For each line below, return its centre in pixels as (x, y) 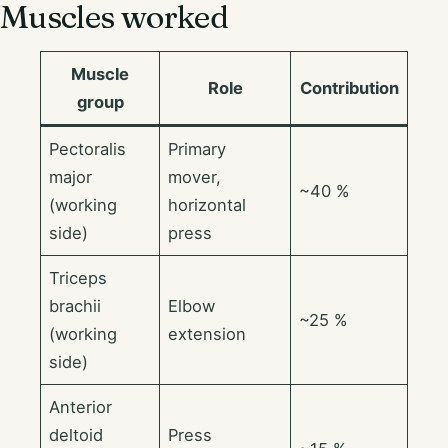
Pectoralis (88, 148)
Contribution (349, 87)
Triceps (78, 277)
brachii (75, 305)
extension (207, 333)
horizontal (207, 204)
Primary (197, 148)
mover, (195, 176)
